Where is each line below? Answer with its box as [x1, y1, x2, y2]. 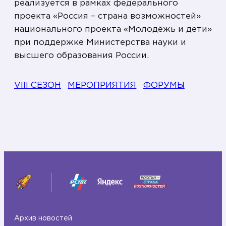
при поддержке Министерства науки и [14, 39, 186, 47]
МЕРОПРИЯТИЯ [68, 81, 137, 89]
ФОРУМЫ [143, 81, 185, 89]
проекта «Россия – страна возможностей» [14, 13, 201, 21]
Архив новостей [14, 215, 72, 221]
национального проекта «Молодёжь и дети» [14, 26, 212, 34]
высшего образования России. [14, 52, 149, 60]
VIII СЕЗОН [14, 81, 61, 89]
